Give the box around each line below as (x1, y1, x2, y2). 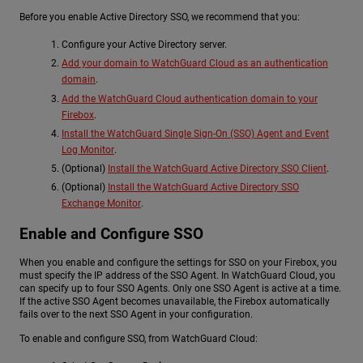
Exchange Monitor (62, 198, 141, 210)
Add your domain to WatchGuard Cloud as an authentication (62, 58, 328, 70)
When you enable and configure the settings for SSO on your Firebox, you (19, 257, 337, 269)
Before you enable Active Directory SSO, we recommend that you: (19, 11, 300, 23)
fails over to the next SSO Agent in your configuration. (19, 309, 253, 321)
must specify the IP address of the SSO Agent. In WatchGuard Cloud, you (19, 270, 335, 282)
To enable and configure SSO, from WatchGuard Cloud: (19, 332, 258, 344)
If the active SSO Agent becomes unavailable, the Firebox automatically (19, 296, 330, 308)
